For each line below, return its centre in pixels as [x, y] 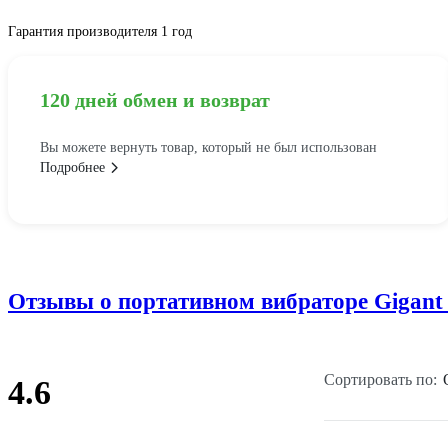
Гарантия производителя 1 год [100, 32]
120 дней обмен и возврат [155, 100]
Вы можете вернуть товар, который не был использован [208, 148]
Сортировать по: [380, 380]
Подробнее [72, 168]
